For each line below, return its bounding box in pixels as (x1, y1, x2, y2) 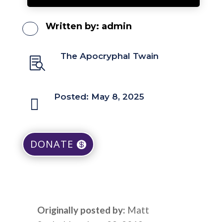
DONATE (30, 137, 73, 151)
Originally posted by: (37, 204, 126, 216)
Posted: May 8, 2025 (54, 92, 144, 102)
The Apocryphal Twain (60, 51, 159, 61)
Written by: (45, 21, 102, 32)
